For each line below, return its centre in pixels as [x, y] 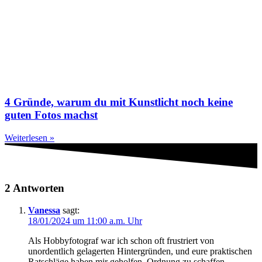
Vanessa [44, 211]
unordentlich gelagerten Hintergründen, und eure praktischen [140, 251]
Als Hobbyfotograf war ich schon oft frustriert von [121, 241]
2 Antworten [35, 188]
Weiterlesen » [30, 137]
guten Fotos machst [51, 115]
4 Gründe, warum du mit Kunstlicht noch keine [119, 102]
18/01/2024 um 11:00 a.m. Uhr [85, 221]
